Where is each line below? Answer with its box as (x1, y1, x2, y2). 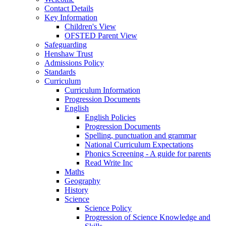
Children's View (65, 22, 116, 31)
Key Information (44, 13, 97, 22)
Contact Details (44, 4, 93, 13)
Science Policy (85, 203, 132, 212)
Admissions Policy (44, 58, 104, 67)
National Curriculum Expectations (85, 140, 193, 149)
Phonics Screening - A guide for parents (85, 149, 211, 158)
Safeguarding (44, 40, 87, 49)
